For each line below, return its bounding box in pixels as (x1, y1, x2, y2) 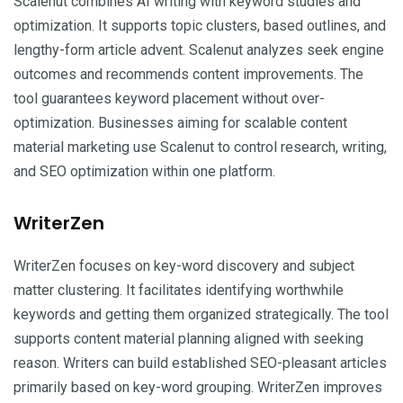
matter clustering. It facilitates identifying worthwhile (13, 282, 344, 300)
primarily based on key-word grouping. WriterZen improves (13, 379, 382, 397)
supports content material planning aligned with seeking (13, 330, 363, 348)
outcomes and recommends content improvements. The (13, 66, 363, 84)
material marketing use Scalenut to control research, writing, (13, 139, 387, 157)
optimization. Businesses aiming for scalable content (13, 114, 347, 132)
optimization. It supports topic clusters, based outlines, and (13, 17, 386, 35)
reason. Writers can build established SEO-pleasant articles (13, 354, 387, 372)
